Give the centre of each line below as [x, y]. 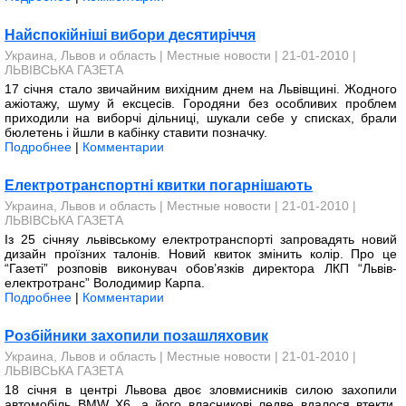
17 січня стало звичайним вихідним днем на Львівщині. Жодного [201, 89]
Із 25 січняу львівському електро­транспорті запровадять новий [201, 239]
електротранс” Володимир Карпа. [105, 283]
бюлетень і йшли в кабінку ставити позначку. [136, 132]
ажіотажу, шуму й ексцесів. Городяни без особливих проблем [201, 103]
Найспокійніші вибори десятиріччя [130, 35]
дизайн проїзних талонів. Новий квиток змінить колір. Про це [201, 254]
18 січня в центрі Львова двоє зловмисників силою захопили [201, 390]
